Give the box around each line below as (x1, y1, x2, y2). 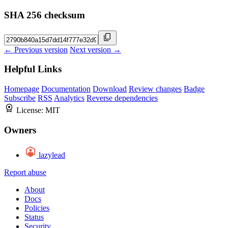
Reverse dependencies (87, 94, 158, 103)
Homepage (4, 84, 39, 94)
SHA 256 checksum (4, 9, 85, 20)
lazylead (39, 150, 65, 159)
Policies (24, 203, 49, 212)
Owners (4, 124, 36, 135)
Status (24, 212, 44, 221)
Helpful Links (4, 64, 62, 75)
